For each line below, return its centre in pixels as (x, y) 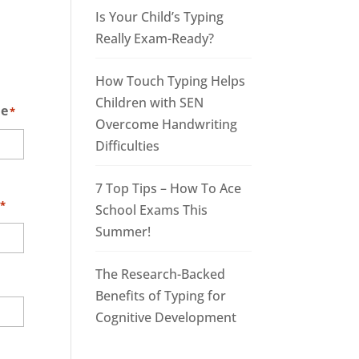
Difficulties (128, 146)
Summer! (123, 232)
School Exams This (152, 210)
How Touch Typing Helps (171, 81)
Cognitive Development (166, 318)
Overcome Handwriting (167, 125)
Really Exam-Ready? (155, 39)
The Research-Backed (161, 274)
